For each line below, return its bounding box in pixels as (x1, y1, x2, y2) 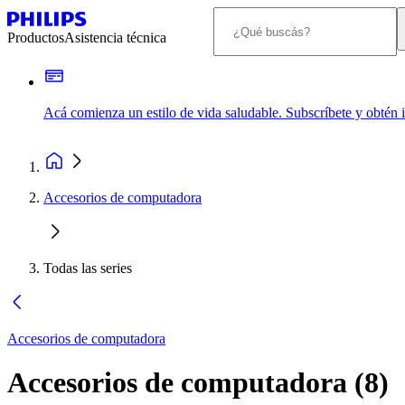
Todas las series (43, 260, 132, 276)
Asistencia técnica (64, 30, 166, 45)
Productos (7, 30, 64, 45)
